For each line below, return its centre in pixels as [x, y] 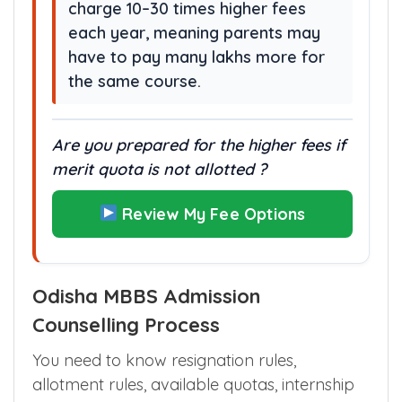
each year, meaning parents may [194, 32]
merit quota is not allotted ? [159, 169]
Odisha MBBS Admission [146, 296]
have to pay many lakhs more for [197, 57]
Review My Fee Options [212, 214]
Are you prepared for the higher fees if [199, 144]
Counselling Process [126, 324]
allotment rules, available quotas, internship [193, 384]
